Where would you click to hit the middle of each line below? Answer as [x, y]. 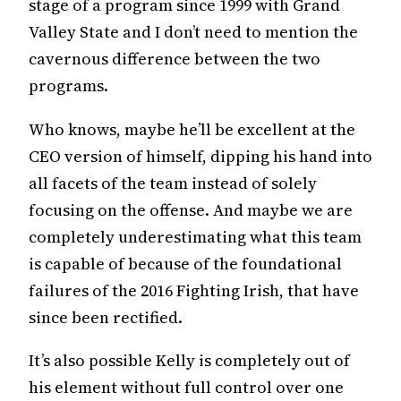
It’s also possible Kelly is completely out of [189, 361]
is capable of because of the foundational [185, 263]
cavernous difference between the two [175, 58]
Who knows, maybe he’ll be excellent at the [192, 129]
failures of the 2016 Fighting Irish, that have [194, 290]
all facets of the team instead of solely [173, 183]
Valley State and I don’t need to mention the [193, 31]
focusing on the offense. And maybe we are [191, 209]
